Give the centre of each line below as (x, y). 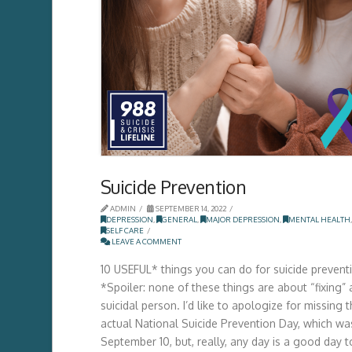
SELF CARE (125, 230)
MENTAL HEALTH (319, 219)
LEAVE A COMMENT (145, 241)
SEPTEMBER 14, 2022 (190, 208)
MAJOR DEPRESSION (242, 219)
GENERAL (179, 219)
